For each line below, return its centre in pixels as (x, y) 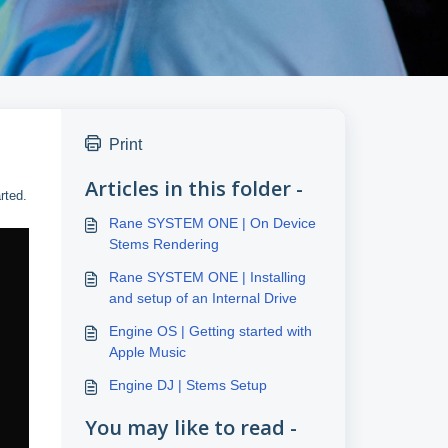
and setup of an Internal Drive (202, 298)
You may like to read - (190, 427)
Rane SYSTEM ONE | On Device (212, 223)
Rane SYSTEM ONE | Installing (207, 277)
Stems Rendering (163, 244)
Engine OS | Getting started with (210, 331)
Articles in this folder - (193, 188)
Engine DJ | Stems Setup (187, 385)
